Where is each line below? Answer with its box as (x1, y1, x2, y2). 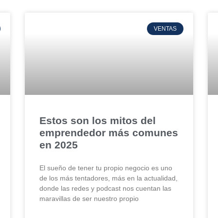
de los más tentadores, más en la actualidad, (39, 174, 178, 182)
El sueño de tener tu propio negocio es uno (39, 163, 172, 172)
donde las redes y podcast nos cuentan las (39, 184, 171, 192)
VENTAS (153, 25, 177, 32)
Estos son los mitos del (39, 114, 156, 126)
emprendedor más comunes (39, 127, 178, 138)
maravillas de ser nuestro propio (39, 194, 139, 202)
